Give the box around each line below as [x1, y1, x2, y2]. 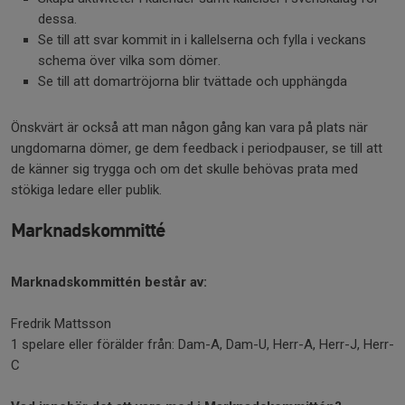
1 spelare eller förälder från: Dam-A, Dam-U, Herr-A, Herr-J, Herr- [11, 336, 394, 353]
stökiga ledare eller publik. [11, 182, 165, 198]
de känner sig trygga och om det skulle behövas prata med [11, 161, 358, 177]
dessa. [38, 11, 77, 27]
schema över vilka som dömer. [38, 52, 221, 69]
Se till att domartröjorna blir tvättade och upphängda [38, 73, 347, 89]
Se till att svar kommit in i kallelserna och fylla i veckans [38, 32, 366, 48]
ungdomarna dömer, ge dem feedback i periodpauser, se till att [11, 140, 382, 156]
